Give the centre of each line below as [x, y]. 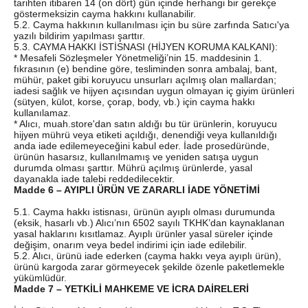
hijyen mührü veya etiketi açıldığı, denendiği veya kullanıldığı [145, 134]
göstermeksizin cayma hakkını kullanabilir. [105, 13]
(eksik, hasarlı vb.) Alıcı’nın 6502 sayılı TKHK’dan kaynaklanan [149, 222]
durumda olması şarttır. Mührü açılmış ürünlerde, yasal [133, 167]
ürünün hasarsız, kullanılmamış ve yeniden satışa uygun [136, 156]
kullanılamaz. [42, 112]
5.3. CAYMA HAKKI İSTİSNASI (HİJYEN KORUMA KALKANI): [146, 46]
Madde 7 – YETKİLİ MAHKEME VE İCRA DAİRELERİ [131, 288]
